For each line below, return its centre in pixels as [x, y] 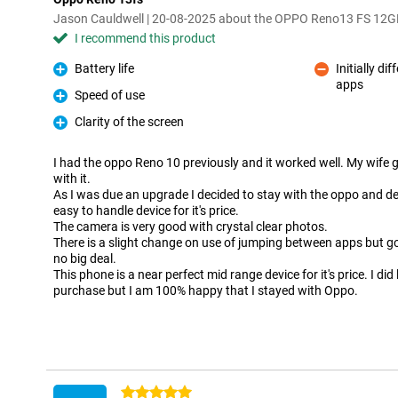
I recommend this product [145, 38]
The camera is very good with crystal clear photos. [191, 227]
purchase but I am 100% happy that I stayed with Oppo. [206, 291]
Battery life [104, 68]
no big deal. [85, 259]
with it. [72, 179]
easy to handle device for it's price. [146, 211]
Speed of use [110, 95]
